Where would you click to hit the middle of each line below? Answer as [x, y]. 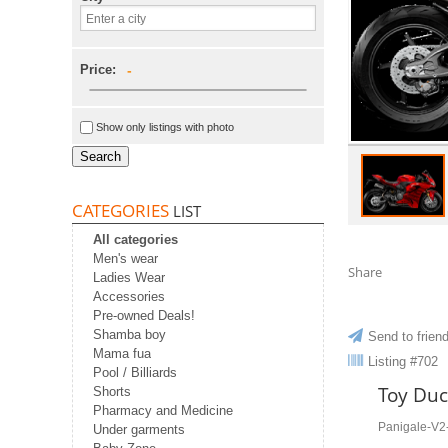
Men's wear [125, 259]
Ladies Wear [129, 278]
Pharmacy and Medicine [163, 411]
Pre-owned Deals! [144, 316]
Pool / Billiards [135, 373]
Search [100, 157]
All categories [135, 240]
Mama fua [122, 354]
